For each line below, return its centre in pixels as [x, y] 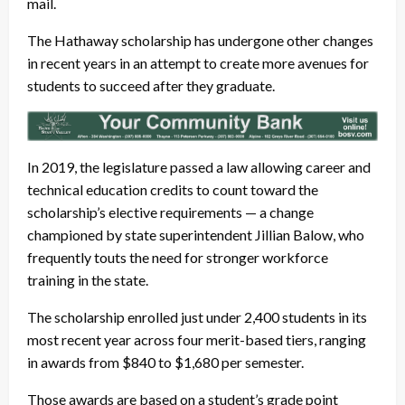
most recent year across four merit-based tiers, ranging [197, 339]
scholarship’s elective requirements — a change [170, 212]
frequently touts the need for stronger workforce [178, 257]
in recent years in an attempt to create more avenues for [198, 63]
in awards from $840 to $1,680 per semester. [165, 362]
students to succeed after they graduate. [151, 86]
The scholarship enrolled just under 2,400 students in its [197, 316]
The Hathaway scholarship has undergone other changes [200, 41]
